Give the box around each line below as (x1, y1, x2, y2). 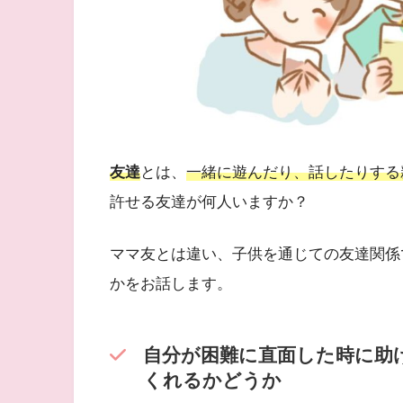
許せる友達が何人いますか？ (110, 193, 309, 210)
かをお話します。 (110, 275, 232, 293)
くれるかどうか (142, 370, 282, 391)
